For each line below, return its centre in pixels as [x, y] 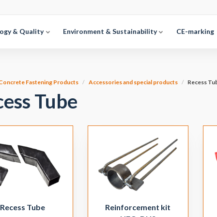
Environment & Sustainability [110, 31]
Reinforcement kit [138, 207]
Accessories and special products [133, 82]
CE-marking [195, 31]
